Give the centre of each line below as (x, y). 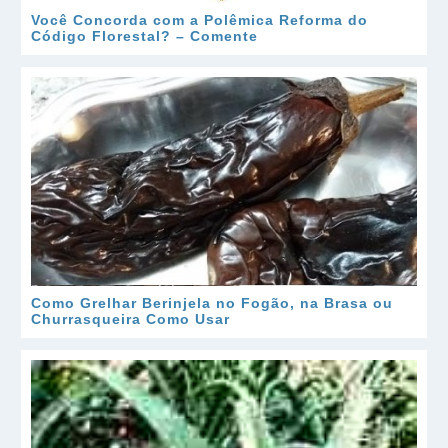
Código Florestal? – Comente (144, 36)
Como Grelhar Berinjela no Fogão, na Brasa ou (212, 304)
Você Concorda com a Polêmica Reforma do (199, 20)
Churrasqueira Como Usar (130, 320)
